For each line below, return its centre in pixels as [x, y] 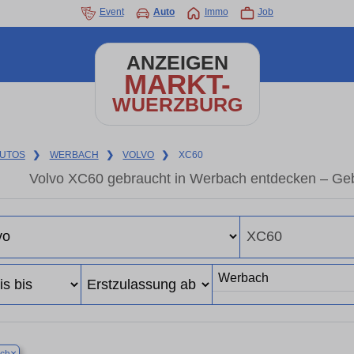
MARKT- [177, 84]
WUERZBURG [177, 105]
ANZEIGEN [177, 63]
